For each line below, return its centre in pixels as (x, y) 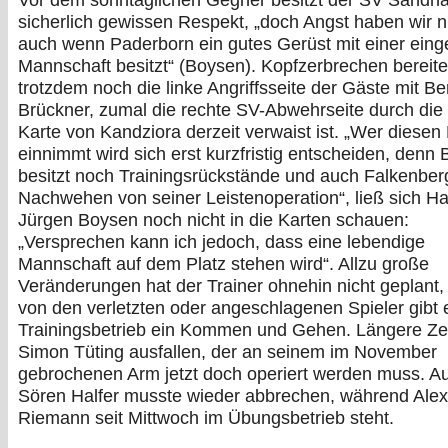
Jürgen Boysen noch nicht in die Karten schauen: (213, 220)
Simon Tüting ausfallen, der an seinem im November (227, 352)
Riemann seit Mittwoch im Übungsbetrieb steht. (206, 418)
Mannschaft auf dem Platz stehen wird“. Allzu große (223, 264)
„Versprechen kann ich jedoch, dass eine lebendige (221, 242)
